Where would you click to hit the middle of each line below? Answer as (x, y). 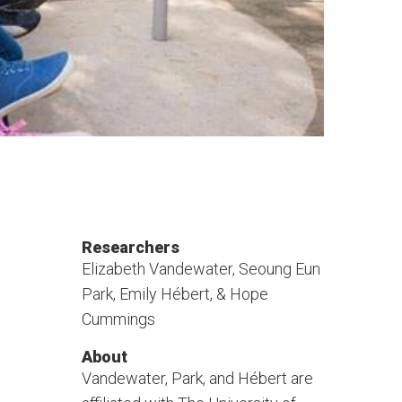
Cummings (118, 319)
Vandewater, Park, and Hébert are (197, 378)
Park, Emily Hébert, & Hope (175, 294)
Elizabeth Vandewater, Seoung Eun (201, 269)
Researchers (130, 247)
